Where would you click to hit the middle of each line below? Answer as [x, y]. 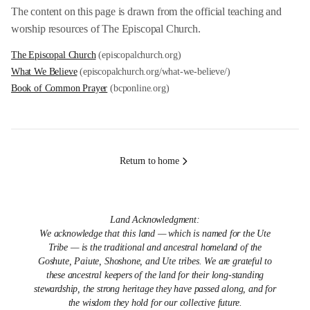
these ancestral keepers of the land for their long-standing [155, 275]
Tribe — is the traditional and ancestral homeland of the [155, 247]
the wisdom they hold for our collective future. [155, 303]
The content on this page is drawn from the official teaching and [146, 11]
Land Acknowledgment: [155, 220]
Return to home [149, 161]
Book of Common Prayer [60, 88]
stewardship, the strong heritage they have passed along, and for [155, 289]
